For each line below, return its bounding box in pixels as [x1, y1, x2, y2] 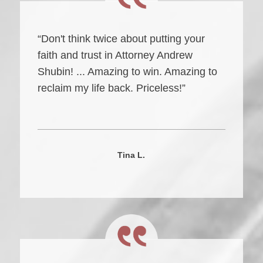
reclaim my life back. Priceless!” [37, 82, 186, 94]
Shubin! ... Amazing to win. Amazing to [37, 66, 217, 77]
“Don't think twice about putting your [37, 33, 205, 45]
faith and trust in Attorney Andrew [37, 49, 193, 61]
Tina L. [117, 150, 146, 160]
